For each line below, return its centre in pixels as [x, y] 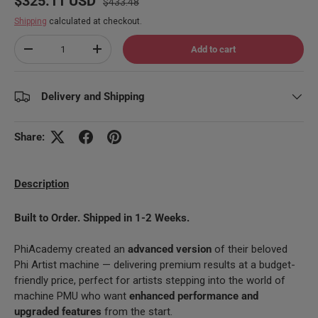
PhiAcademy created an [70, 249]
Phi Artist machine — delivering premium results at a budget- [155, 264]
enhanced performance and [194, 296]
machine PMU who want [70, 296]
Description [42, 183]
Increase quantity [132, 54]
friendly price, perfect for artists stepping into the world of [150, 280]
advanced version [170, 249]
